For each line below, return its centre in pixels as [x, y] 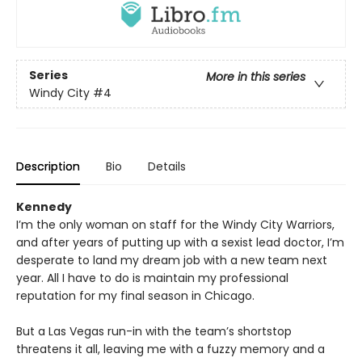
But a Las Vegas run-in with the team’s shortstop [154, 332]
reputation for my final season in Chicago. [135, 296]
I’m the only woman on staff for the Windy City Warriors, [175, 225]
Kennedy [44, 207]
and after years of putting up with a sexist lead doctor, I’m [180, 243]
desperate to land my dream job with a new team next [172, 261]
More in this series [256, 76]
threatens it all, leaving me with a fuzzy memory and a [170, 349]
